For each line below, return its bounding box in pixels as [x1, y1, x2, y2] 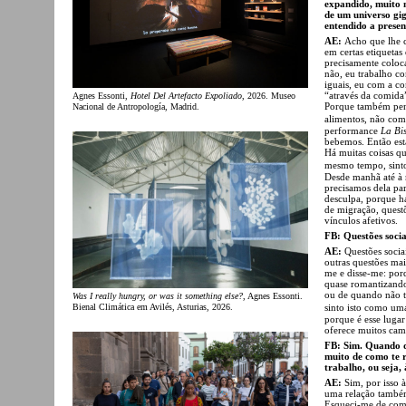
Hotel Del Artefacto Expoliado [130, 90, 242, 101]
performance [324, 124, 381, 136]
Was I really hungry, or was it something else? [72, 290, 243, 301]
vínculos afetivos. [324, 214, 398, 226]
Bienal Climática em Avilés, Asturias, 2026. [72, 301, 233, 312]
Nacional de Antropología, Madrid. [72, 101, 199, 111]
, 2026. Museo [242, 90, 295, 101]
